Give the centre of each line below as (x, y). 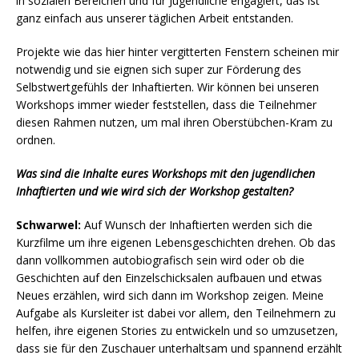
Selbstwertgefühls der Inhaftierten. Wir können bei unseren (167, 87)
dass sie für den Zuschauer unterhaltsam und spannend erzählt (179, 349)
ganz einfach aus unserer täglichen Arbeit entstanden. (155, 18)
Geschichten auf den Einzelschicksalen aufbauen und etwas (169, 278)
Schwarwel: (48, 225)
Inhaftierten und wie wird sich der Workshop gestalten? (155, 192)
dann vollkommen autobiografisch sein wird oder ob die (160, 260)
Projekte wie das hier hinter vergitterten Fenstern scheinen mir (177, 52)
